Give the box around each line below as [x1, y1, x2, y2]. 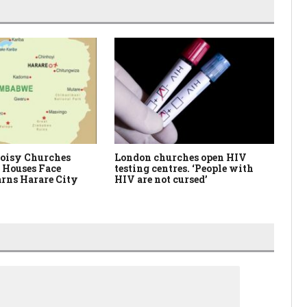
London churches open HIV [114, 151, 247, 164]
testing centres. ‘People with [114, 162, 254, 175]
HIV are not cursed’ [114, 173, 208, 186]
